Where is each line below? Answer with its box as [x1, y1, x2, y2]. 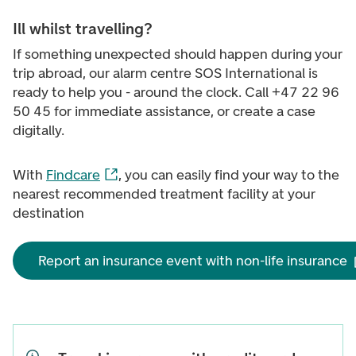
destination [13, 204, 84, 222]
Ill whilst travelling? [13, 19, 153, 38]
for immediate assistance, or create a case [54, 103, 315, 120]
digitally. [13, 122, 64, 139]
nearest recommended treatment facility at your [13, 185, 315, 203]
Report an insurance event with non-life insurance [38, 251, 347, 269]
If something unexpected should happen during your [13, 45, 342, 63]
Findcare [46, 166, 100, 184]
